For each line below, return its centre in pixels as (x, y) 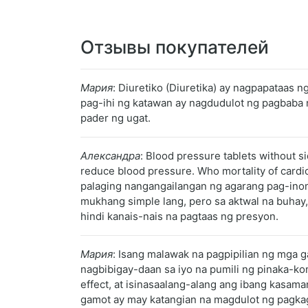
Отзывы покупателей (175, 47)
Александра (110, 156)
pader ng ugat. (115, 118)
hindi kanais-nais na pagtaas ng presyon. (179, 217)
